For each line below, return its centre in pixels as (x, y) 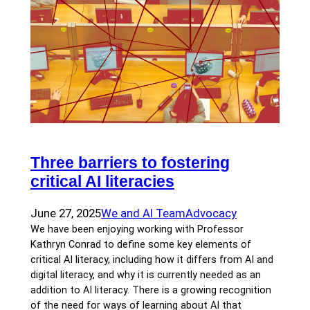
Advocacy (211, 213)
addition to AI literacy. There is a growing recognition (151, 290)
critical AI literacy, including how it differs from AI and (152, 260)
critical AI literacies (102, 181)
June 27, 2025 (65, 213)
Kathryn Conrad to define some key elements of (140, 245)
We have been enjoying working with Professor (137, 229)
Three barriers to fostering (130, 162)
